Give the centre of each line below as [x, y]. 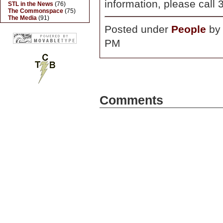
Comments [131, 100]
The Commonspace [36, 11]
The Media [22, 18]
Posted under [138, 29]
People [189, 29]
